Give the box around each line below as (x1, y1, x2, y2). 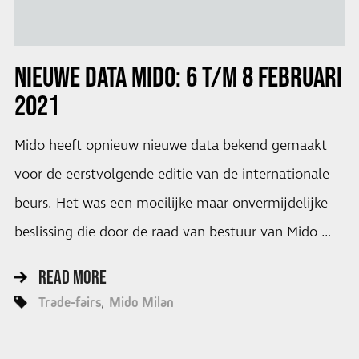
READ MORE (38, 266, 107, 288)
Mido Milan (108, 294, 174, 311)
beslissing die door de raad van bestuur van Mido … (14, 222, 331, 242)
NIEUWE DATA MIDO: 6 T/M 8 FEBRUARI (14, 59, 342, 92)
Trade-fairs (38, 294, 101, 311)
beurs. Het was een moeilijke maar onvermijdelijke (14, 193, 328, 213)
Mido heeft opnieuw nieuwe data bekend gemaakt (14, 135, 327, 155)
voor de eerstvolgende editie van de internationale (14, 164, 329, 184)
